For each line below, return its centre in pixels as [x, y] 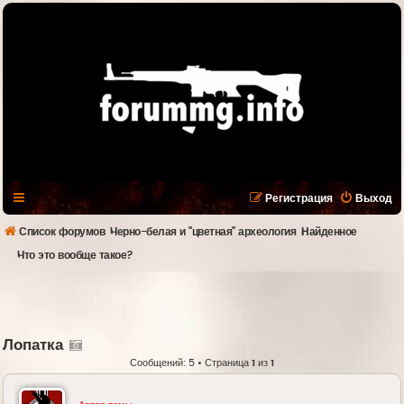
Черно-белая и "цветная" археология [203, 232]
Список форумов [62, 232]
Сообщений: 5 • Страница [191, 363]
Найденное [329, 232]
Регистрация [299, 198]
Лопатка [33, 345]
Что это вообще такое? [75, 255]
